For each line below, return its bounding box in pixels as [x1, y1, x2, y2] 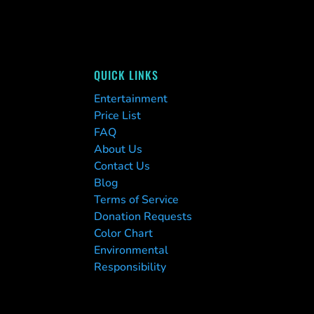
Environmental [94, 243, 169, 259]
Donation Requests [94, 209, 193, 225]
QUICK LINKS [94, 67, 159, 84]
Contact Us [94, 158, 151, 175]
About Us [94, 142, 143, 158]
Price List [94, 108, 142, 124]
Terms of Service [94, 192, 179, 208]
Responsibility [94, 259, 167, 275]
